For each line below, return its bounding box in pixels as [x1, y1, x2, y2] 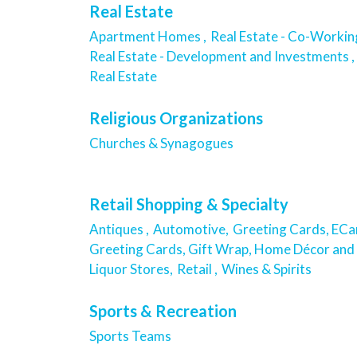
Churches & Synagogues [89, 134, 236, 151]
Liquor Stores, [89, 261, 173, 278]
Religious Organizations [89, 108, 263, 127]
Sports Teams [89, 327, 171, 344]
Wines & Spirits [222, 261, 312, 278]
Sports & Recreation [89, 300, 237, 320]
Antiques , [89, 221, 149, 238]
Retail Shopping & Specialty [89, 194, 288, 214]
